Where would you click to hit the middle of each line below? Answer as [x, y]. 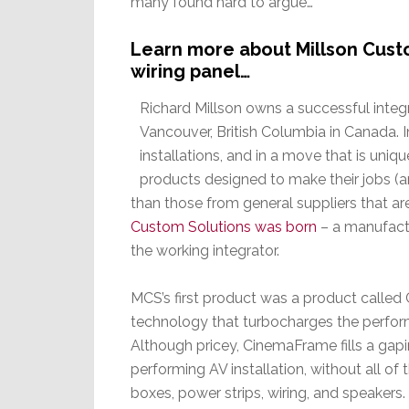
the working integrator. [205, 251]
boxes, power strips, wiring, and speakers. [268, 393]
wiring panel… [190, 72]
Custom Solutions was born [224, 227]
